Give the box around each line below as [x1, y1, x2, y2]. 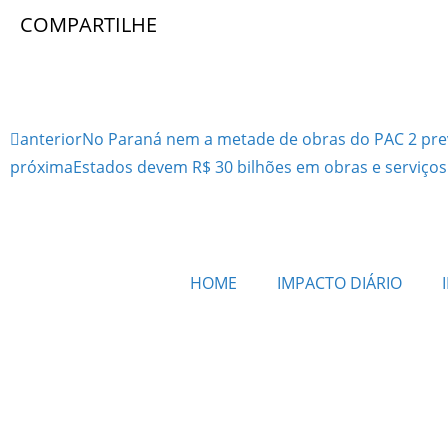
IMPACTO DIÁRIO [277, 271, 402, 294]
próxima [10, 155, 73, 178]
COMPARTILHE [20, 10, 157, 38]
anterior [20, 127, 82, 150]
